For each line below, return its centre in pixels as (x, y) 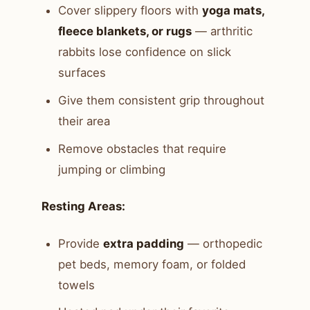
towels (76, 285)
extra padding (144, 243)
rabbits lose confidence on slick (145, 52)
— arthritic (222, 31)
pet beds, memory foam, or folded (152, 264)
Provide (81, 243)
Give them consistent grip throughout (161, 101)
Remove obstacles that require (142, 148)
